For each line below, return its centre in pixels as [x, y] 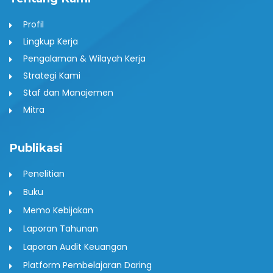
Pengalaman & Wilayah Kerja [84, 59]
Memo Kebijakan [58, 211]
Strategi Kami [51, 76]
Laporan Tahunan [60, 229]
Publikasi [36, 148]
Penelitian [44, 174]
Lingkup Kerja [50, 42]
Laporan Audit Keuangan [75, 247]
